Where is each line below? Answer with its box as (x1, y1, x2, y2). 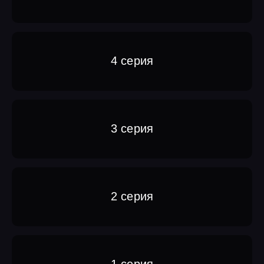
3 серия (110, 122, 154, 136)
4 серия (110, 54, 154, 68)
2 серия (110, 190, 154, 203)
